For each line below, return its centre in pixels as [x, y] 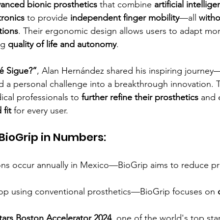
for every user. [40, 110]
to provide [47, 18]
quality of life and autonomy [62, 44]
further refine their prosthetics [140, 97]
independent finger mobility [125, 18]
